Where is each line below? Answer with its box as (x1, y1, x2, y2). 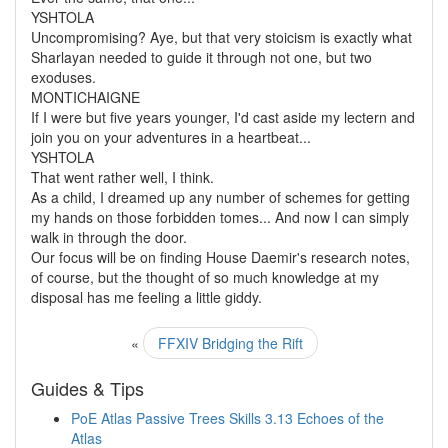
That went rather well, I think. (31, 167, 214, 187)
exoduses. (31, 67, 96, 87)
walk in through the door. (31, 227, 187, 247)
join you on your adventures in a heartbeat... (31, 127, 311, 147)
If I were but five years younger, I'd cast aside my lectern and (31, 107, 415, 127)
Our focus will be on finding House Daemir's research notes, (31, 247, 410, 267)
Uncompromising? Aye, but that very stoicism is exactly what (31, 27, 412, 47)
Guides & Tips (31, 375, 144, 401)
